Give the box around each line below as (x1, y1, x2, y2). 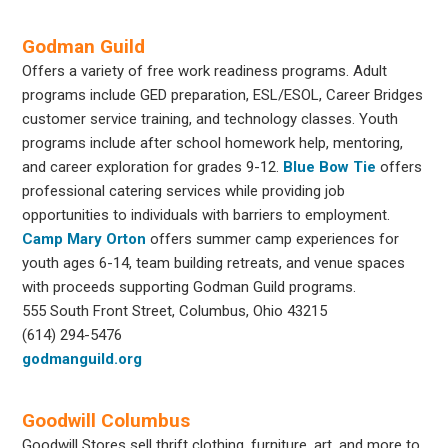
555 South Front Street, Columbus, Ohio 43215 (22, 301, 328, 320)
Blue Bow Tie (283, 157, 377, 176)
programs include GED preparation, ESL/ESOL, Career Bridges (22, 85, 424, 104)
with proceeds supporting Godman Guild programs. (22, 277, 357, 296)
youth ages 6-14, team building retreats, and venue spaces (22, 253, 406, 272)
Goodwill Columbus (22, 408, 191, 432)
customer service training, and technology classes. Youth (22, 109, 399, 128)
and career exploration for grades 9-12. (22, 157, 284, 176)
